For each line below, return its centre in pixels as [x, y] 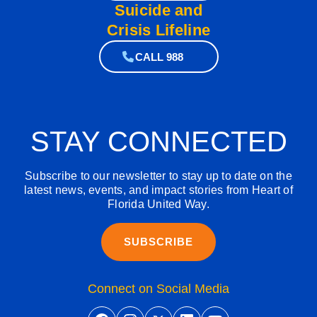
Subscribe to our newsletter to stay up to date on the [158, 176]
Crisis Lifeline [158, 30]
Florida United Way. [158, 204]
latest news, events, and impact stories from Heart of [158, 190]
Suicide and [158, 11]
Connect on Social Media [158, 289]
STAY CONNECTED [158, 142]
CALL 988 [159, 58]
